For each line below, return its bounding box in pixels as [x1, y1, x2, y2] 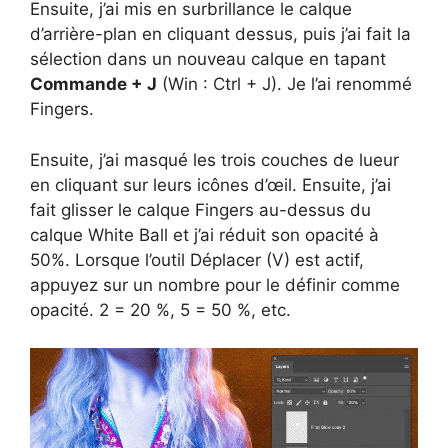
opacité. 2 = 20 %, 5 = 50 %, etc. [30, 299, 291, 320]
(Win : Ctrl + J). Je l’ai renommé [157, 74, 412, 95]
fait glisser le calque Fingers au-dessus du [30, 199, 371, 220]
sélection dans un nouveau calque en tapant [30, 49, 386, 70]
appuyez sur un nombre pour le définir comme [30, 274, 400, 295]
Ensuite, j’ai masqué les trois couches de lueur [30, 149, 399, 170]
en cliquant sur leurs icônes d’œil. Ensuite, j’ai [30, 174, 391, 195]
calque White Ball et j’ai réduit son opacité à [30, 224, 379, 245]
